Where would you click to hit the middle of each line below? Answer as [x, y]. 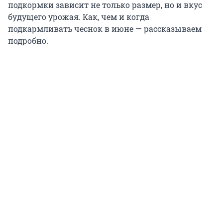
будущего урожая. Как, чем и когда [79, 17]
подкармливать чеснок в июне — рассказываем [105, 29]
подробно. [28, 41]
